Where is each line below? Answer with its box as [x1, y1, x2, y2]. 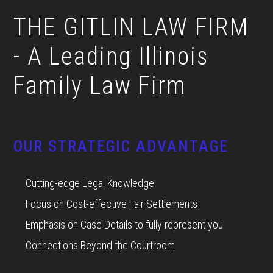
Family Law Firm [13, 71, 187, 100]
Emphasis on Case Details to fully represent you [26, 218, 224, 231]
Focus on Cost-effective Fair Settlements [26, 197, 198, 210]
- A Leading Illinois [13, 42, 209, 71]
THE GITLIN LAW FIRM [13, 13, 250, 41]
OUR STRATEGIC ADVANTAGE [13, 137, 229, 155]
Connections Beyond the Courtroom [26, 239, 175, 252]
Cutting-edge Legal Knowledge [26, 177, 155, 190]
